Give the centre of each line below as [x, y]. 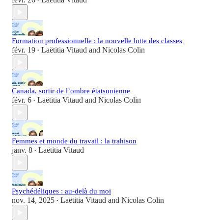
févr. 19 [24, 50]
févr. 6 [22, 100]
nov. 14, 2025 [33, 200]
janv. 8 [22, 150]
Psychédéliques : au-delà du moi [61, 191]
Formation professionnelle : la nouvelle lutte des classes [97, 41]
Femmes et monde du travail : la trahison [74, 141]
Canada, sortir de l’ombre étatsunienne [71, 91]
